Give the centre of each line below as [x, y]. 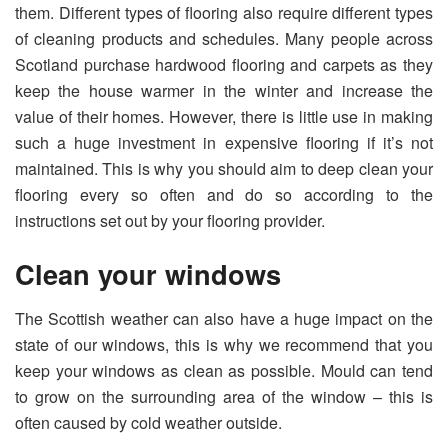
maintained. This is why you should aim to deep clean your [224, 168]
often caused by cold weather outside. [148, 423]
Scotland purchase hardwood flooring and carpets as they [224, 64]
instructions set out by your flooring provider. [170, 220]
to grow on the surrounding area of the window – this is [224, 397]
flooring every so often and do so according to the [224, 194]
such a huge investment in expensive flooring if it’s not [224, 142]
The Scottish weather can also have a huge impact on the [224, 319]
